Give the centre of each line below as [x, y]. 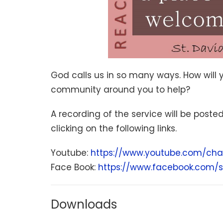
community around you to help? [120, 90]
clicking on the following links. [114, 129]
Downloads [84, 205]
